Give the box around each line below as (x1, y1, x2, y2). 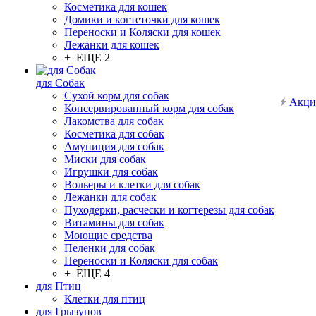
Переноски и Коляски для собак (64, 255, 218, 267)
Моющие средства (64, 229, 152, 241)
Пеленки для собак (64, 242, 155, 254)
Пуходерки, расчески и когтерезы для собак (64, 204, 274, 216)
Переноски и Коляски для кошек (64, 26, 221, 38)
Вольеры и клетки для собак (64, 178, 200, 190)
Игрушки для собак (64, 166, 158, 178)
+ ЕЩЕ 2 (64, 51, 110, 63)
